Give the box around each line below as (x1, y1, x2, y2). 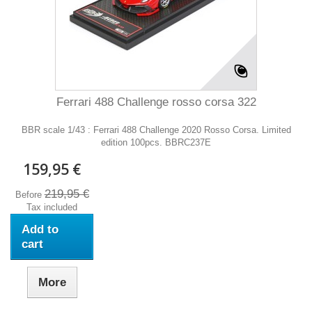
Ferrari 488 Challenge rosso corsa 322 (56, 95, 256, 109)
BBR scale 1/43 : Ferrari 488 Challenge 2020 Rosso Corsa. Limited (21, 125, 291, 135)
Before (15, 189, 45, 200)
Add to (22, 223, 58, 236)
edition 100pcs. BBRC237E (101, 137, 211, 148)
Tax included (26, 202, 78, 212)
